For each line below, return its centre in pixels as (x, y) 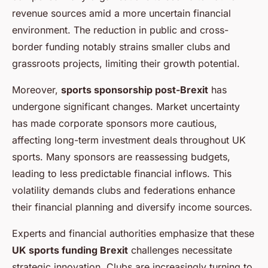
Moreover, (36, 90)
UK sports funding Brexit (70, 250)
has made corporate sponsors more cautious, (115, 124)
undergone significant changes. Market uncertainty (126, 107)
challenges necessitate (180, 250)
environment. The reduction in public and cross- (120, 30)
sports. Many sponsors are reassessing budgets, (121, 157)
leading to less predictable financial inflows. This (122, 174)
